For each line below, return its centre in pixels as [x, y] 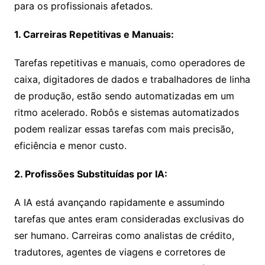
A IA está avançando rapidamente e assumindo [119, 202]
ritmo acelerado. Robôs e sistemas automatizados [126, 112]
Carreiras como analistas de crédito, [151, 235]
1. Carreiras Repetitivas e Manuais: [94, 34]
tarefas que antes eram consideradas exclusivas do [129, 219]
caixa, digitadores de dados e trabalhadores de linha [132, 79]
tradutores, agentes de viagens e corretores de [119, 252]
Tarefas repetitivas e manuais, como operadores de [129, 63]
